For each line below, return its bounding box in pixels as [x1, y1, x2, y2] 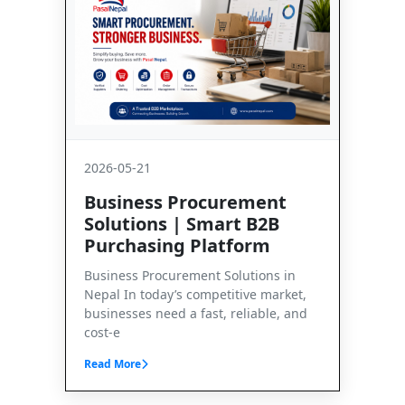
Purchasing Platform [84, 232, 270, 258]
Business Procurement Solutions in [84, 266, 296, 284]
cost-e [84, 323, 120, 341]
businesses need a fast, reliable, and [84, 304, 307, 322]
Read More [84, 355, 141, 372]
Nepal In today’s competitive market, [84, 285, 306, 303]
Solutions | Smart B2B [84, 211, 279, 236]
